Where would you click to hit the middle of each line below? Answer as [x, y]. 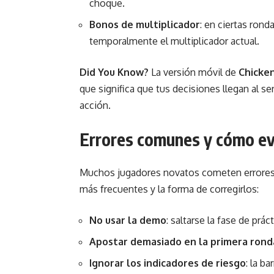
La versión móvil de [194, 72]
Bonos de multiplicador [145, 24]
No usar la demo [128, 220]
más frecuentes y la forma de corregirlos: [169, 189]
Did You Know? [114, 72]
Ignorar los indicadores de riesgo [168, 263]
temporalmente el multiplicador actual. [174, 41]
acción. [95, 105]
